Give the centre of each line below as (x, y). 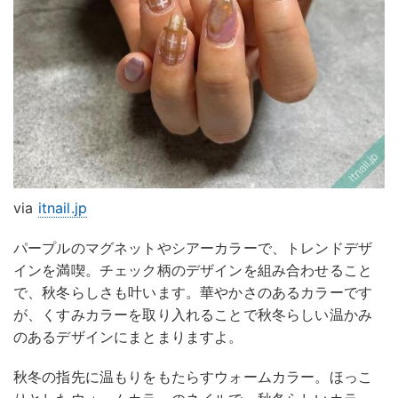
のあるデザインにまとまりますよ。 (128, 337)
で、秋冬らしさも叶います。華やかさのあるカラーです (193, 293)
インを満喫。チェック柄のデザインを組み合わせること (193, 271)
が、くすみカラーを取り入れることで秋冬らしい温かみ (193, 315)
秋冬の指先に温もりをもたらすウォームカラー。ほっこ (193, 377)
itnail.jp (63, 208)
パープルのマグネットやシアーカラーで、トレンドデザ (193, 248)
